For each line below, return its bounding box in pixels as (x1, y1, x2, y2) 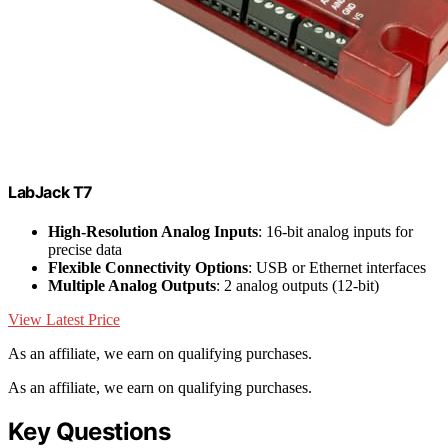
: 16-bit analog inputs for (258, 222, 413, 240)
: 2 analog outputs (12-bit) (216, 276, 379, 294)
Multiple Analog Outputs (48, 276, 216, 294)
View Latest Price (8, 310, 120, 328)
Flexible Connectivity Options (48, 258, 248, 276)
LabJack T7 (8, 181, 93, 202)
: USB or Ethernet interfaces (248, 258, 426, 276)
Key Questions (8, 416, 171, 446)
